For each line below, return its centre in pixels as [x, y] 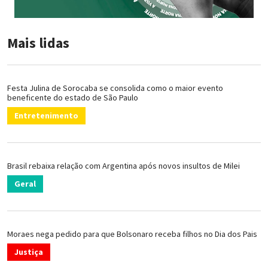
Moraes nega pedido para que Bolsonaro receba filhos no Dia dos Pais [132, 234]
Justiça [29, 252]
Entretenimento [46, 115]
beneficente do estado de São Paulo [73, 97]
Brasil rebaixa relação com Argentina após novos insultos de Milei [124, 165]
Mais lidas [38, 42]
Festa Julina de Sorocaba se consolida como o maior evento [115, 88]
